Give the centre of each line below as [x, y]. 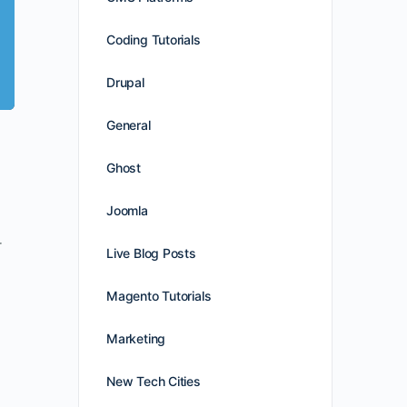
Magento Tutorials [159, 296]
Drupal [125, 82]
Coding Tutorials [154, 40]
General [129, 125]
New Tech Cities [154, 381]
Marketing [136, 338]
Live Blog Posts [151, 253]
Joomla [127, 210]
